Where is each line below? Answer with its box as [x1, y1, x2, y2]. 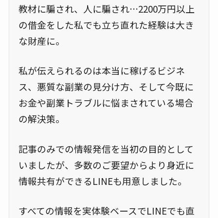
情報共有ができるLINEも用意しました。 [18, 174, 187, 187]
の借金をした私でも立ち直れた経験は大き [18, 18, 194, 32]
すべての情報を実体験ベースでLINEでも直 [18, 203, 195, 217]
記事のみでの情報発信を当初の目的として [18, 142, 194, 155]
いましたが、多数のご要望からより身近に [18, 158, 194, 171]
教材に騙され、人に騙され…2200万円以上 [18, 2, 195, 16]
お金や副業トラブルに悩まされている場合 [18, 96, 194, 109]
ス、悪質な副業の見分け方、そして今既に [18, 80, 194, 93]
